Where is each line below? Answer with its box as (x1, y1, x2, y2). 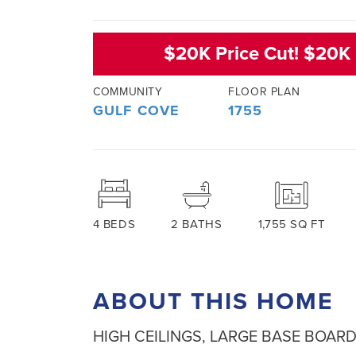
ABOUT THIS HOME (93, 287, 333, 317)
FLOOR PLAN (228, 85, 300, 99)
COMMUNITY (93, 85, 163, 99)
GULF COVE (93, 102, 180, 119)
